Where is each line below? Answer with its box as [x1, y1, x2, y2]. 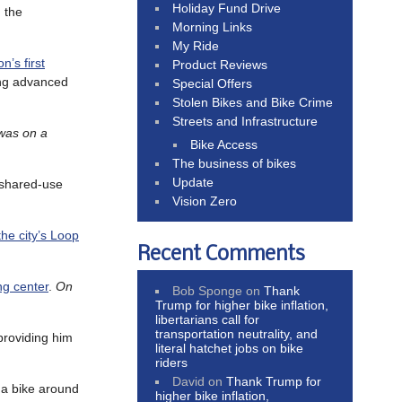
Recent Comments [137, 243, 305, 266]
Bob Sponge [172, 283, 243, 298]
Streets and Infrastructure [172, 113, 319, 128]
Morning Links [172, 19, 253, 34]
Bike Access [190, 136, 258, 152]
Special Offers [172, 75, 253, 91]
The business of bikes [172, 155, 297, 170]
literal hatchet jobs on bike [155, 340, 303, 355]
